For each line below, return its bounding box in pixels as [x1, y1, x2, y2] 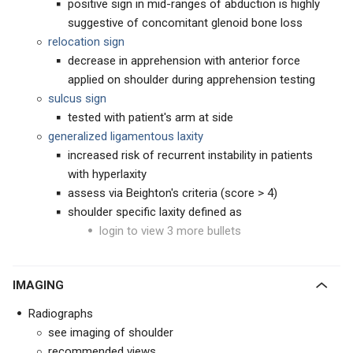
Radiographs [28, 307, 93, 321]
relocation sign [48, 35, 124, 49]
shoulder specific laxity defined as [68, 205, 242, 219]
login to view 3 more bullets [99, 224, 241, 238]
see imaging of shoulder [48, 325, 173, 340]
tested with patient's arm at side [68, 110, 233, 124]
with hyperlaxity [68, 167, 147, 181]
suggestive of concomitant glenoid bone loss [68, 16, 303, 30]
